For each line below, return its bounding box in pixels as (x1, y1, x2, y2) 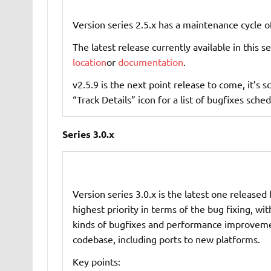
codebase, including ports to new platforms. (72, 233, 260, 246)
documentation (117, 56, 183, 68)
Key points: (72, 255, 120, 268)
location (72, 56, 106, 68)
